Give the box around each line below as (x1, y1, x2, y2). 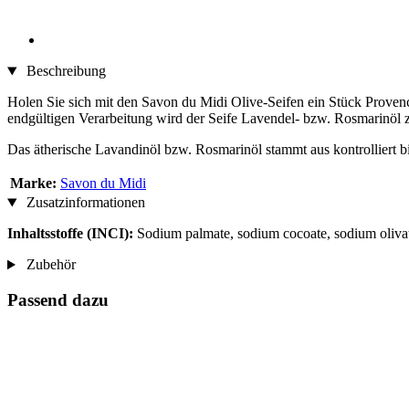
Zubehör (22, 257, 76, 273)
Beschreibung (22, 63, 106, 79)
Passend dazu (7, 289, 109, 309)
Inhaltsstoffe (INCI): (7, 225, 133, 242)
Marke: (10, 175, 57, 192)
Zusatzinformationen (22, 194, 145, 211)
